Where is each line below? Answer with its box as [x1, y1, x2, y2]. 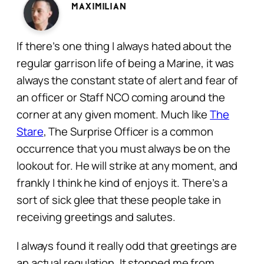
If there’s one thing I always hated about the [16, 38, 232, 54]
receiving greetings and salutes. [16, 209, 176, 225]
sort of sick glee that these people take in [16, 192, 221, 207]
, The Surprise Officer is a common [43, 123, 214, 139]
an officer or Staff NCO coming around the [16, 89, 225, 105]
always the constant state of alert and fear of [16, 72, 239, 88]
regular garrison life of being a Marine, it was [16, 55, 235, 71]
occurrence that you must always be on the [16, 140, 230, 156]
